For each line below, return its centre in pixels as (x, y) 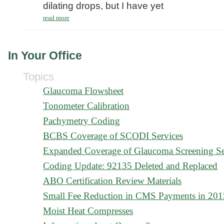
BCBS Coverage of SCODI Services (113, 136)
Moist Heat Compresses (88, 211)
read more (56, 18)
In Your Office (45, 55)
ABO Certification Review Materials (112, 181)
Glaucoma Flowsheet (83, 91)
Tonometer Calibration (86, 106)
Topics (38, 77)
